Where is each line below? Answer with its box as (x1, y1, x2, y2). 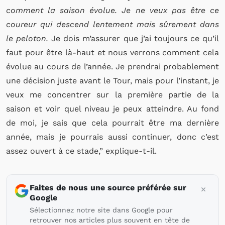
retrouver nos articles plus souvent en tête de (30, 216, 190, 224)
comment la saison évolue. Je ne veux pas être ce (6, 6, 219, 15)
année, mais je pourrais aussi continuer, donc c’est (6, 132, 219, 142)
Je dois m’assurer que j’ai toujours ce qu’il (48, 34, 219, 43)
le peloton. (6, 34, 49, 43)
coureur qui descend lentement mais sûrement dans (6, 20, 219, 29)
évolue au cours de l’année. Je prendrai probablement (6, 62, 219, 71)
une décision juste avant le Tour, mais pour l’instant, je (6, 76, 219, 85)
